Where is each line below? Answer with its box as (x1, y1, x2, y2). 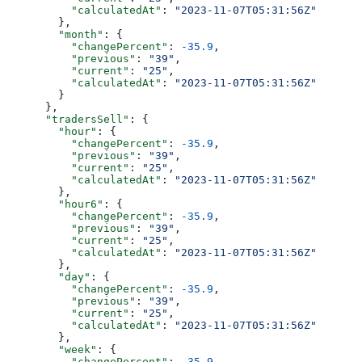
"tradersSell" (6, 113, 129, 126)
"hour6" (6, 198, 103, 211)
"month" (6, 28, 103, 41)
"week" (6, 343, 97, 356)
